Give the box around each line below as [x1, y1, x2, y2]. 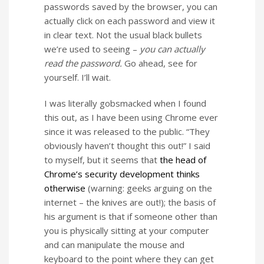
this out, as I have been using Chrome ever [44, 111, 218, 123]
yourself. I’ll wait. [44, 71, 111, 83]
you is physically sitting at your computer [44, 224, 209, 236]
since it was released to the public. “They [44, 125, 210, 137]
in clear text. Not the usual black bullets [44, 28, 202, 41]
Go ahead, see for [122, 57, 197, 69]
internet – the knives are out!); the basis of [44, 196, 216, 208]
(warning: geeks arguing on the [85, 181, 212, 194]
